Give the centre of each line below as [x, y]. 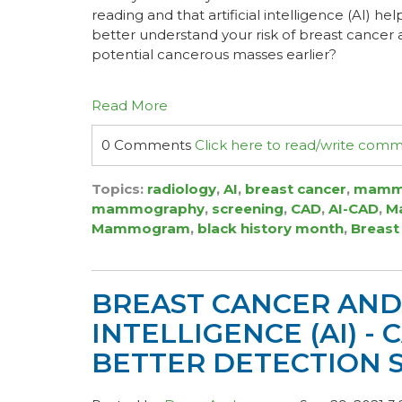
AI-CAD [354, 209]
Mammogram [141, 228]
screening [248, 209]
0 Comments [148, 145]
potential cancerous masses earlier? [214, 54]
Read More [130, 105]
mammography [148, 209]
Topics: [119, 189]
